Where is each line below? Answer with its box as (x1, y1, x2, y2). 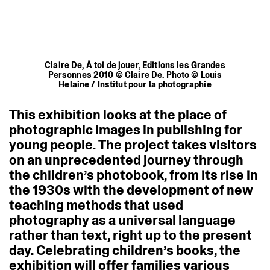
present (202, 226, 252, 244)
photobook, (96, 166, 167, 184)
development (127, 181, 209, 199)
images (95, 121, 140, 139)
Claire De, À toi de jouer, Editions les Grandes (45, 59, 225, 71)
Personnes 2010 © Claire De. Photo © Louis (48, 69, 222, 80)
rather (9, 226, 48, 244)
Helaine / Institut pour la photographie (58, 78, 212, 90)
